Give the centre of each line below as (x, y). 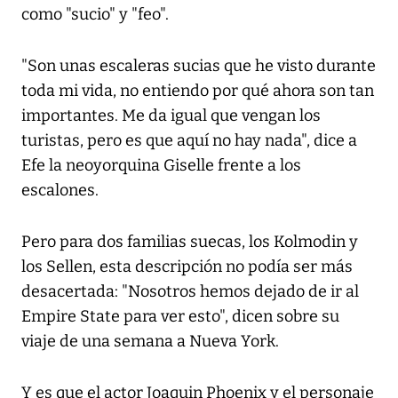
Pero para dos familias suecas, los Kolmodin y (190, 242)
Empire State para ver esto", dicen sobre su (180, 317)
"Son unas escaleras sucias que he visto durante (199, 66)
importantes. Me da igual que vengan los (171, 116)
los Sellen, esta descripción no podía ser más (187, 267)
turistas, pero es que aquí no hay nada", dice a (189, 141)
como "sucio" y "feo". (95, 15)
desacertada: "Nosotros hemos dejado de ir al (190, 292)
